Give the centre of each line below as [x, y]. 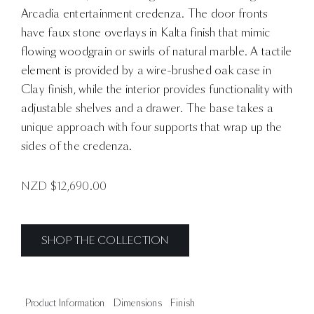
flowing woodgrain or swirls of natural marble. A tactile [157, 52]
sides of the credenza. [77, 146]
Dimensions [137, 303]
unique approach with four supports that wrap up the [152, 127]
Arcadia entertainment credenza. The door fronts [145, 14]
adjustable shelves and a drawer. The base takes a [147, 108]
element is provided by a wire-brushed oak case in [146, 70]
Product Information [65, 303]
